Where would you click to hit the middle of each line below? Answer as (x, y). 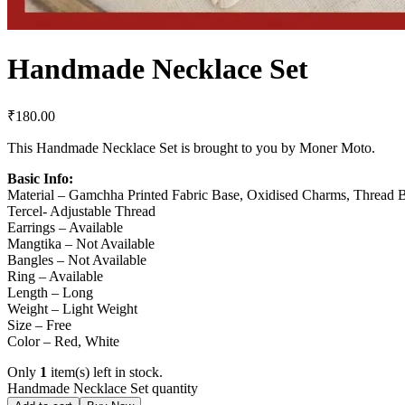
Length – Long (50, 292)
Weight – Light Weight (72, 308)
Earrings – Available (65, 227)
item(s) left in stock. (105, 372)
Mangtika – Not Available (81, 243)
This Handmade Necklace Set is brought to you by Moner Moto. (191, 147)
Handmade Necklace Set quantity (103, 388)
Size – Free (39, 325)
